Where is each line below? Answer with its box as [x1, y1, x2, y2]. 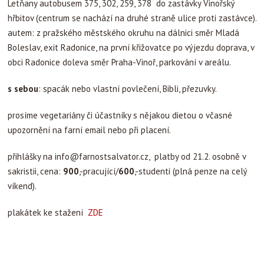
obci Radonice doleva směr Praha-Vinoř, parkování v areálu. [8, 57, 231, 68]
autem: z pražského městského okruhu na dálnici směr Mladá [8, 27, 239, 38]
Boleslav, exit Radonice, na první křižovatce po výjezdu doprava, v [8, 42, 254, 53]
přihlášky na [8, 151, 55, 162]
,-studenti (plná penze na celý [134, 166, 247, 177]
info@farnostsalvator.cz [55, 151, 148, 162]
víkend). [8, 180, 37, 192]
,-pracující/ [79, 166, 118, 177]
